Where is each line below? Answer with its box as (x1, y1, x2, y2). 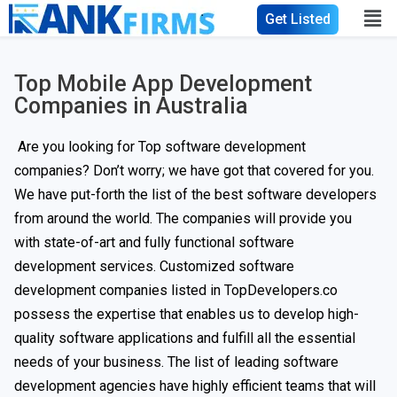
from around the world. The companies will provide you (14, 210, 352, 227)
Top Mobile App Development (14, 71, 312, 97)
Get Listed (264, 10, 331, 27)
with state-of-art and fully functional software (14, 234, 294, 251)
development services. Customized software (14, 258, 294, 275)
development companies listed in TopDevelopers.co (14, 282, 338, 299)
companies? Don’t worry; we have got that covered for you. (14, 162, 374, 179)
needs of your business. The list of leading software (14, 354, 339, 370)
